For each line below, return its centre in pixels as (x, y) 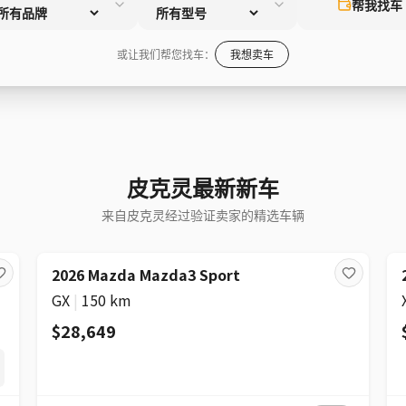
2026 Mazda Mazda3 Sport (146, 275)
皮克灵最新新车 (203, 187)
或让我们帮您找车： (166, 54)
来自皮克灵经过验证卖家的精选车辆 (203, 215)
